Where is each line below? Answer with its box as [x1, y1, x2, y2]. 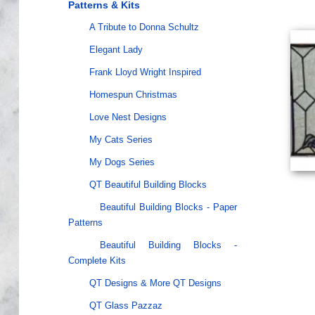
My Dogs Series [89, 157, 155, 167]
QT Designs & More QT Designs [89, 278, 221, 288]
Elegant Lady [89, 44, 143, 55]
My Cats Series [89, 134, 153, 145]
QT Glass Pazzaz [89, 300, 162, 311]
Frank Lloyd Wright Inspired [89, 67, 201, 77]
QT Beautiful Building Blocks [89, 179, 207, 190]
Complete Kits [67, 255, 126, 266]
